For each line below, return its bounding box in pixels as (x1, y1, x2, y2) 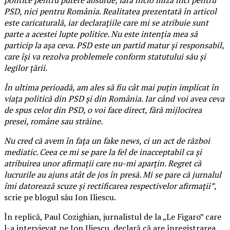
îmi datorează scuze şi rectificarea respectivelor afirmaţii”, (4, 180, 216, 191)
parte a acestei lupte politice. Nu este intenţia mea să (4, 28, 198, 40)
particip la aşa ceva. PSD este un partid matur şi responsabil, (4, 39, 224, 51)
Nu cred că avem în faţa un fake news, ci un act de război (4, 135, 210, 146)
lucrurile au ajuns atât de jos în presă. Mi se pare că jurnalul (4, 168, 221, 180)
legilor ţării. (4, 62, 47, 73)
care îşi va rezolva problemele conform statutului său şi (4, 50, 206, 62)
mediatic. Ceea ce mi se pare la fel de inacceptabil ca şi (4, 146, 202, 158)
